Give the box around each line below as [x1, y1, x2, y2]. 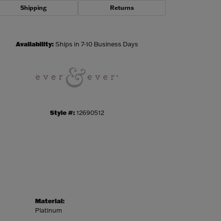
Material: [35, 197, 65, 205]
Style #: [50, 109, 75, 117]
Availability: [16, 40, 54, 48]
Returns [110, 4, 134, 12]
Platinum [35, 206, 62, 215]
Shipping [20, 4, 46, 12]
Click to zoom [109, 26, 145, 35]
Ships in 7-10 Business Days [55, 40, 138, 48]
